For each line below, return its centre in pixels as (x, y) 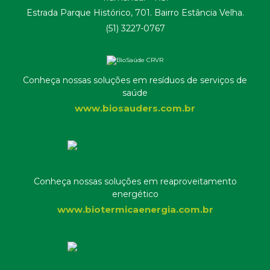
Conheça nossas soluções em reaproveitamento (135, 181)
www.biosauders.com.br (135, 108)
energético (135, 194)
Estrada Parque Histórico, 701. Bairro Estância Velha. (135, 13)
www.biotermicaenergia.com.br (135, 210)
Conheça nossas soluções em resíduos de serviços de (135, 80)
